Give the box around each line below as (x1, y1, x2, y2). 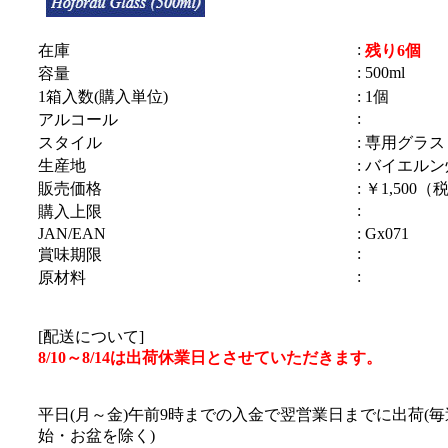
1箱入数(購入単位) (37, 88, 168, 105)
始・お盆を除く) (37, 427, 155, 444)
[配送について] (37, 328, 144, 345)
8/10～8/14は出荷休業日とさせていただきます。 (37, 349, 382, 366)
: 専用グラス (356, 134, 445, 151)
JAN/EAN (37, 225, 106, 242)
